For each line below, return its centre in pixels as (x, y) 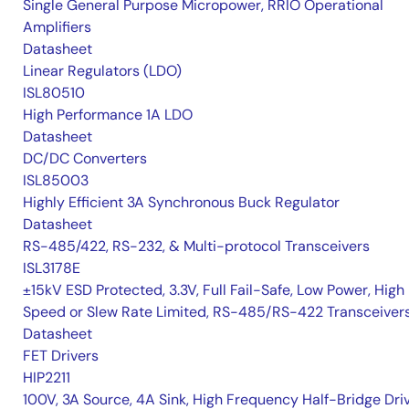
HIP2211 (47, 378)
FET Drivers (61, 356)
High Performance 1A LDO (108, 115)
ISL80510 (54, 93)
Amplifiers (57, 27)
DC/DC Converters (85, 159)
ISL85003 (56, 181)
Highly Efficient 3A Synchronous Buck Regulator (181, 203)
